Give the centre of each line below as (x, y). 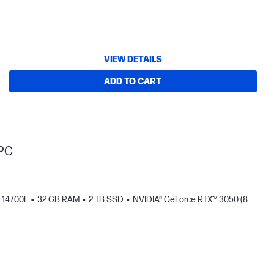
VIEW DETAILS (133, 59)
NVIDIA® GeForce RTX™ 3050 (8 (190, 200)
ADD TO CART (133, 81)
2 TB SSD (106, 200)
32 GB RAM (58, 200)
